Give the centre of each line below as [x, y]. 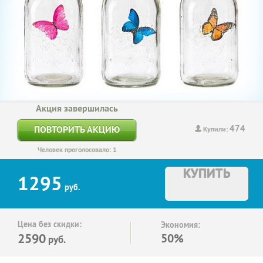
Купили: [216, 129]
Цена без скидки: [50, 224]
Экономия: [181, 225]
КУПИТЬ [207, 173]
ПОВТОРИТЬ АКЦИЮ [77, 129]
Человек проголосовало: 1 [77, 149]
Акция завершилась [77, 108]
